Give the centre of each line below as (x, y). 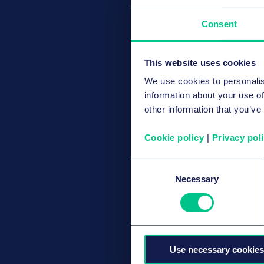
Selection (148, 179)
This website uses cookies (200, 62)
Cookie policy (174, 138)
